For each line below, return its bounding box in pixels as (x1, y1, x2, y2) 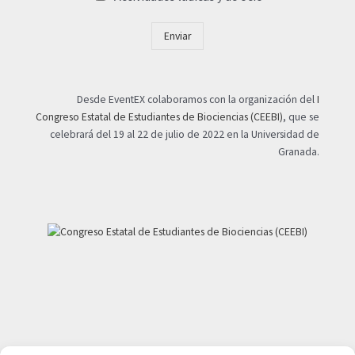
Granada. (278, 145, 320, 159)
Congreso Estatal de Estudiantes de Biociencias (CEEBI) (36, 110, 284, 124)
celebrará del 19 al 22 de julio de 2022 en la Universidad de (50, 128, 320, 142)
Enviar (164, 29, 191, 44)
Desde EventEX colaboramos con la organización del (77, 93, 318, 107)
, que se (283, 110, 320, 124)
